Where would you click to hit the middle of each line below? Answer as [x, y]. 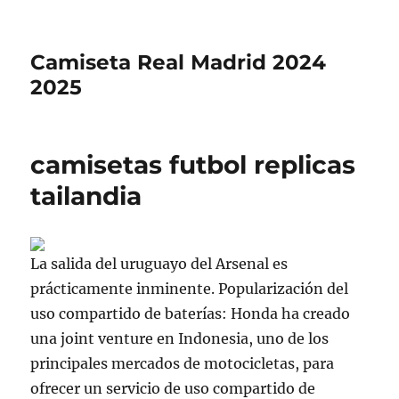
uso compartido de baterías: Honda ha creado [191, 313]
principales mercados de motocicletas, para [183, 363]
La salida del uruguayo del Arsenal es [159, 264]
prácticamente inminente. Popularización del [190, 289]
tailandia [86, 196]
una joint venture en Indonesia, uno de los [180, 338]
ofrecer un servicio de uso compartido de [173, 388]
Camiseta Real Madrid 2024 [179, 62]
